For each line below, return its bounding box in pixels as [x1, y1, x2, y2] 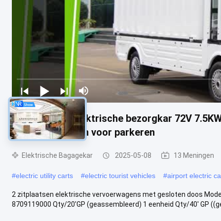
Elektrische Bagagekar [22, 151, 93, 159]
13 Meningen [174, 151, 214, 159]
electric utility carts [16, 171, 73, 180]
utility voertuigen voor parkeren [12, 126, 155, 138]
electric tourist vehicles [85, 171, 155, 180]
